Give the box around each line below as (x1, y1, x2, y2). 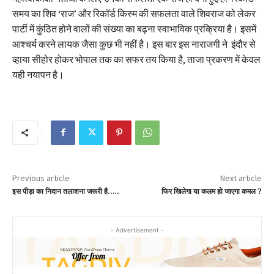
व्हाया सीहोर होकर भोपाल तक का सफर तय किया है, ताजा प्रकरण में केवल (12, 53, 261, 65)
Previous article (12, 172, 70, 183)
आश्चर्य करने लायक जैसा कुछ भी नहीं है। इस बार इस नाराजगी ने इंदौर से (12, 37, 256, 50)
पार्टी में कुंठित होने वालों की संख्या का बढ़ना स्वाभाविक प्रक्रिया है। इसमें (12, 22, 256, 35)
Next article (220, 172, 262, 183)
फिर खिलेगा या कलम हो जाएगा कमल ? (161, 187, 262, 196)
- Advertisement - (110, 226, 164, 234)
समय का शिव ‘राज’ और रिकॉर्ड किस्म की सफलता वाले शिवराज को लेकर (12, 7, 256, 20)
